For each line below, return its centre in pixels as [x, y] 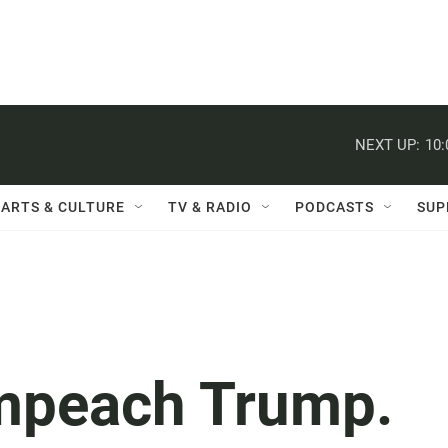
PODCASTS [334, 207]
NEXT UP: [387, 144]
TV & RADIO [210, 207]
